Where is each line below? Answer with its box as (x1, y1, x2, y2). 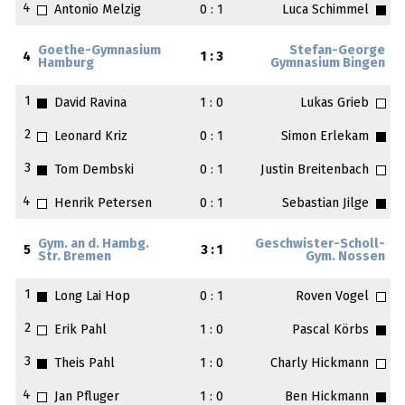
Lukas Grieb (299, 97, 369, 110)
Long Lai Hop (54, 290, 131, 304)
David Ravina (54, 97, 127, 110)
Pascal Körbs (291, 324, 369, 337)
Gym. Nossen (305, 250, 385, 264)
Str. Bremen (38, 250, 112, 264)
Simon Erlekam (280, 130, 369, 144)
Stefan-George (288, 44, 385, 58)
